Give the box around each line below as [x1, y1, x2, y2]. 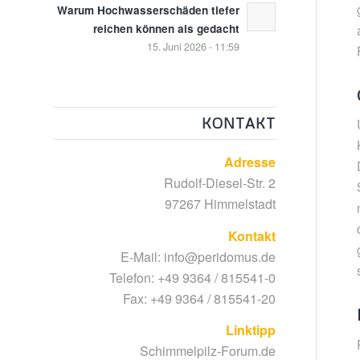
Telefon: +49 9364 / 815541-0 [108, 268, 276, 287]
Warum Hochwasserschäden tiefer [56, 2, 239, 18]
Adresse [223, 153, 276, 171]
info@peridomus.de [163, 247, 276, 266]
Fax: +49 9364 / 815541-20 [122, 288, 276, 308]
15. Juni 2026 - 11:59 [146, 39, 239, 54]
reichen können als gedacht [92, 21, 239, 36]
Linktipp [225, 321, 276, 340]
